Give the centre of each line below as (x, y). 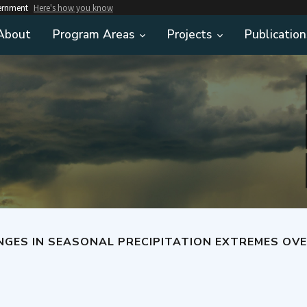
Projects (189, 34)
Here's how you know (73, 8)
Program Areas (94, 34)
